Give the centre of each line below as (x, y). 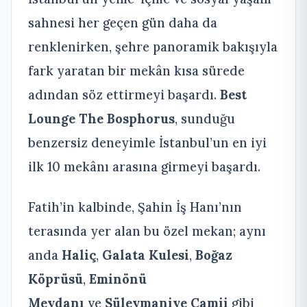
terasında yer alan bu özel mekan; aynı (147, 231)
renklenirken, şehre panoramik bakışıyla (153, 47)
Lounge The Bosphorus (101, 119)
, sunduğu (205, 119)
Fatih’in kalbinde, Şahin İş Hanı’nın (135, 207)
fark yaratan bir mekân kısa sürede (136, 71)
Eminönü (118, 279)
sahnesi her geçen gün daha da (123, 23)
